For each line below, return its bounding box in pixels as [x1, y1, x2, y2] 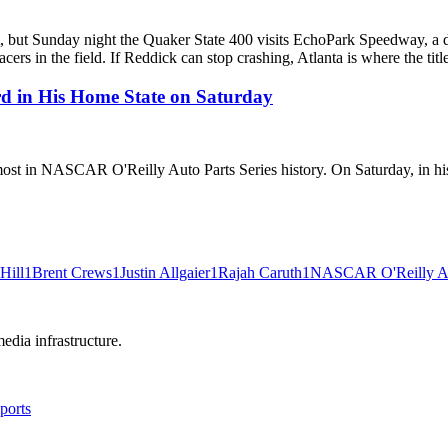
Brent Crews [32, 263, 112, 281]
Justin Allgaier [120, 263, 210, 281]
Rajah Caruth [218, 263, 302, 281]
